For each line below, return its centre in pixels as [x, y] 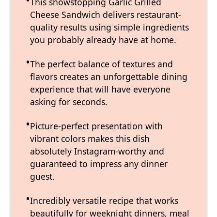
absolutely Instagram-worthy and [97, 151]
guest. [42, 177]
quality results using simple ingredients [109, 27]
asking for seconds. [69, 102]
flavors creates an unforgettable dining [109, 77]
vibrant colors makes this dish [90, 139]
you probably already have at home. [103, 40]
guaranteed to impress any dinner [99, 164]
